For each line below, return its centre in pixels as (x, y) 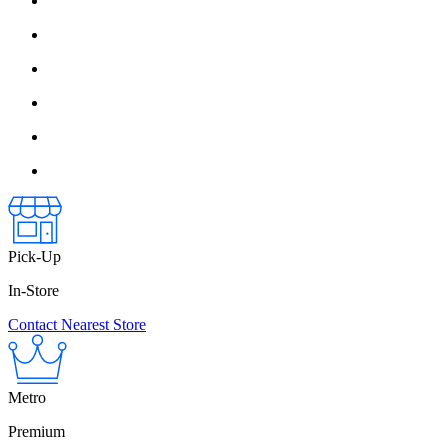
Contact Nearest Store (77, 325)
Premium (36, 432)
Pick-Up (34, 257)
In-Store (33, 291)
